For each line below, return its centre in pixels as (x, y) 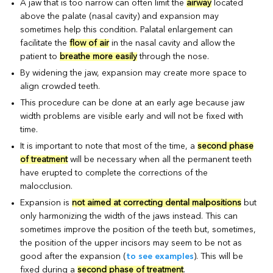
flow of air (90, 43)
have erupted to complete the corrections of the (114, 173)
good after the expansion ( (73, 256)
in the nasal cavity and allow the (172, 43)
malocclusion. (47, 186)
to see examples (160, 256)
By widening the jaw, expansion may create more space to (134, 73)
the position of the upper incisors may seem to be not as (131, 243)
